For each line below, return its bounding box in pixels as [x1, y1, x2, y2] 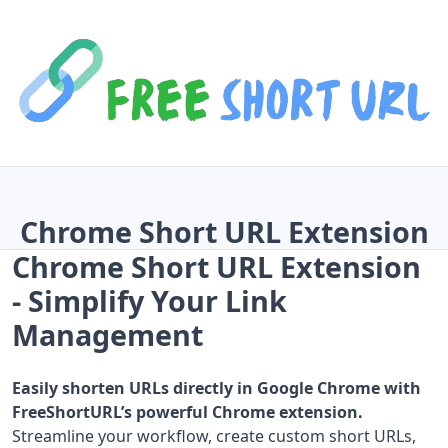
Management [12, 315, 203, 354]
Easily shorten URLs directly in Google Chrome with [12, 377, 421, 399]
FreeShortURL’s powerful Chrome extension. [12, 401, 363, 423]
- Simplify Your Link [12, 281, 287, 320]
